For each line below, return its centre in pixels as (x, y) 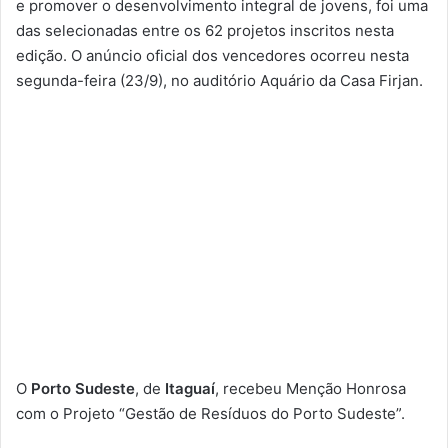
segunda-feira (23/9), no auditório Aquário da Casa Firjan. (219, 80)
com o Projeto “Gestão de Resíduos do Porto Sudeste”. (210, 413)
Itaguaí (190, 388)
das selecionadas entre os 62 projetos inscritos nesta (205, 30)
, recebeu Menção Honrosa (310, 388)
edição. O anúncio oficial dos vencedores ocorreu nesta (212, 55)
